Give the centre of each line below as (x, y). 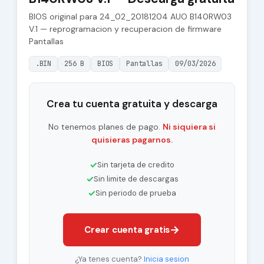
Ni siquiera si (189, 127)
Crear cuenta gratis (127, 230)
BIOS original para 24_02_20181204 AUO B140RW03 (130, 16)
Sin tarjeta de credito (136, 165)
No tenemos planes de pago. (105, 127)
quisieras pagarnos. (132, 140)
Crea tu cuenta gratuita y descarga (132, 104)
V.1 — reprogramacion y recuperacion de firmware (125, 29)
